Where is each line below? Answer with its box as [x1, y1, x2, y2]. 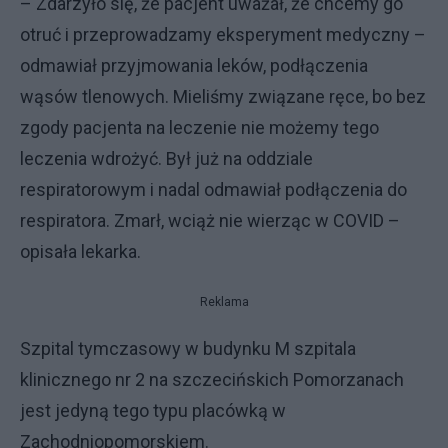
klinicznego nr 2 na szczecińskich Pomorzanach [20, 368, 404, 390]
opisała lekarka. [20, 240, 141, 262]
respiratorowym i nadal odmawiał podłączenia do [20, 178, 407, 200]
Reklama [199, 294, 249, 309]
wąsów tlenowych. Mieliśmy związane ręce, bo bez [20, 85, 426, 107]
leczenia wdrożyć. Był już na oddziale [20, 147, 313, 169]
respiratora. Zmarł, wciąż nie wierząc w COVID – [20, 209, 400, 231]
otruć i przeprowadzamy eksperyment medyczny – [20, 23, 426, 45]
